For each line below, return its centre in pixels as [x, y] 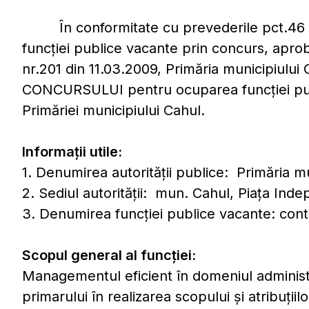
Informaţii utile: [72, 152]
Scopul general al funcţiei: [109, 255]
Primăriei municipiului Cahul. [113, 110]
